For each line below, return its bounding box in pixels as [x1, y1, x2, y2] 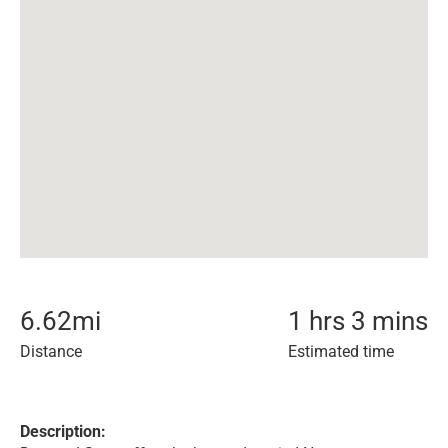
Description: [20, 422, 106, 441]
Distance [20, 342, 82, 361]
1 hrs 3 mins [288, 306, 428, 336]
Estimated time [288, 342, 394, 361]
